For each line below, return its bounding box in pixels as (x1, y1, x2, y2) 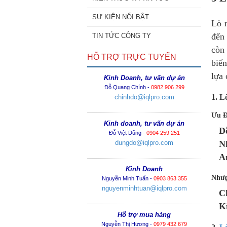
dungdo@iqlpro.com (115, 139, 173, 146)
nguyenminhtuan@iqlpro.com (101, 184, 187, 192)
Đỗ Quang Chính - (104, 84, 151, 90)
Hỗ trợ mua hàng (118, 211, 171, 218)
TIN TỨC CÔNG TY (92, 32, 151, 40)
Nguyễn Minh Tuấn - (101, 175, 154, 181)
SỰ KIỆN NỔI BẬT (92, 13, 149, 21)
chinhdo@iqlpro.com (114, 93, 174, 101)
